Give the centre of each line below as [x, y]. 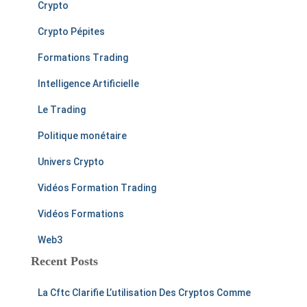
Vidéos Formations [81, 214]
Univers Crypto [71, 162]
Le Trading [62, 110]
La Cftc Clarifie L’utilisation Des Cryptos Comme [144, 293]
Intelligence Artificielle [88, 84]
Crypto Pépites [71, 32]
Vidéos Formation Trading [97, 188]
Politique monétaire [82, 136]
